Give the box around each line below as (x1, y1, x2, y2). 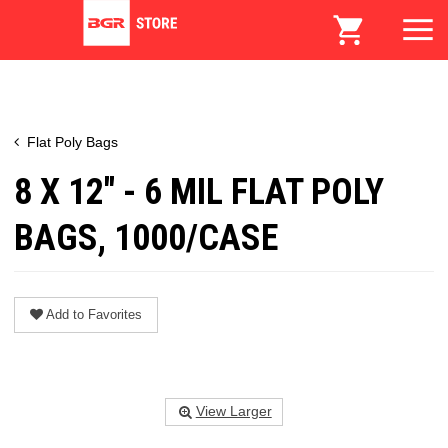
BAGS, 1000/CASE (14, 216, 278, 259)
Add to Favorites (46, 306, 142, 322)
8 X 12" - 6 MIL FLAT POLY (14, 170, 384, 213)
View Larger (195, 403, 272, 419)
